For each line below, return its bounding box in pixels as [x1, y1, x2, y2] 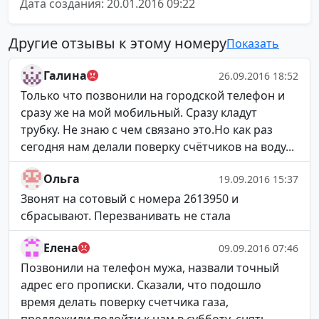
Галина [43, 68, 87, 83]
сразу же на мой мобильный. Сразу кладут [21, 105, 257, 120]
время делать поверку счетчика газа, [21, 294, 229, 310]
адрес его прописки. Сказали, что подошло [21, 277, 261, 293]
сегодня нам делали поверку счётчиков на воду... [21, 139, 294, 155]
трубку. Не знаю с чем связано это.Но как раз [21, 122, 273, 137]
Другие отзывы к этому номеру [9, 33, 226, 53]
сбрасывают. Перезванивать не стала [21, 208, 231, 224]
